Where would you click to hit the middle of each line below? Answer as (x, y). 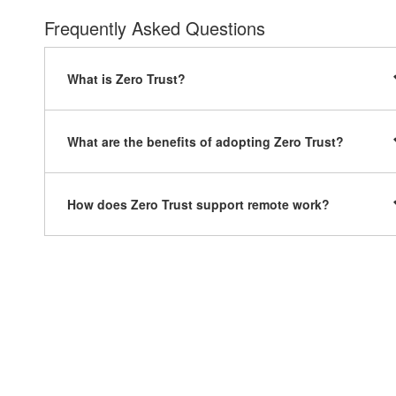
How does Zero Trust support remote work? (198, 204)
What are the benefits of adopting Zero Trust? (206, 141)
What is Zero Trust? (126, 79)
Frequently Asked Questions (155, 28)
